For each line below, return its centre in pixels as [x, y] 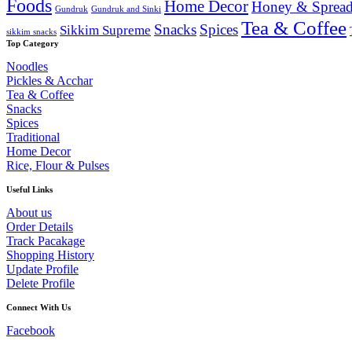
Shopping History [50, 255]
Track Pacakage [46, 241]
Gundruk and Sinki [126, 9]
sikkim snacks [31, 32]
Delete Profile [40, 284]
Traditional [33, 137]
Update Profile [42, 269]
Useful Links [29, 190]
